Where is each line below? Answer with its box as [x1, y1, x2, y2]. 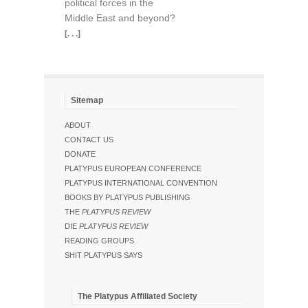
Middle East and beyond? [65, 12, 175, 23]
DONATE [65, 150, 96, 158]
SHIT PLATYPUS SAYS [65, 251, 142, 259]
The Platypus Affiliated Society [78, 291, 197, 301]
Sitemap [71, 96, 103, 105]
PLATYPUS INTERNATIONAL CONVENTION [65, 179, 217, 187]
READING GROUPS [65, 236, 134, 245]
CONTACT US [65, 135, 113, 144]
